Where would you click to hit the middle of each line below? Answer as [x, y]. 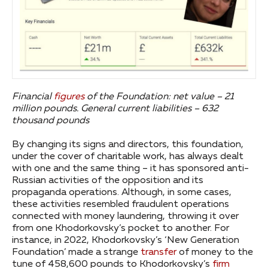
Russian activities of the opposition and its [108, 181]
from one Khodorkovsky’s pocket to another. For [121, 229]
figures [69, 97]
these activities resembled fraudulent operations [121, 205]
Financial [33, 97]
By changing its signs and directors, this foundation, [128, 145]
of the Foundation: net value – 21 [159, 97]
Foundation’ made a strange [76, 253]
